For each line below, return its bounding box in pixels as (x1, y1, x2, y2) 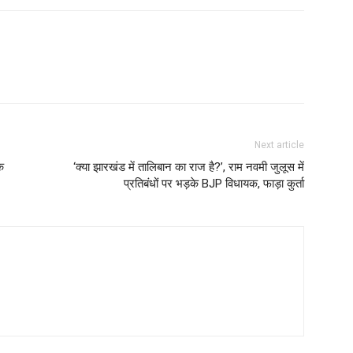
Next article (255, 139, 304, 150)
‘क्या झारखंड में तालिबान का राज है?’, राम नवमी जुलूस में (73, 160, 304, 174)
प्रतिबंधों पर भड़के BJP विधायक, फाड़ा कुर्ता (124, 176, 304, 191)
